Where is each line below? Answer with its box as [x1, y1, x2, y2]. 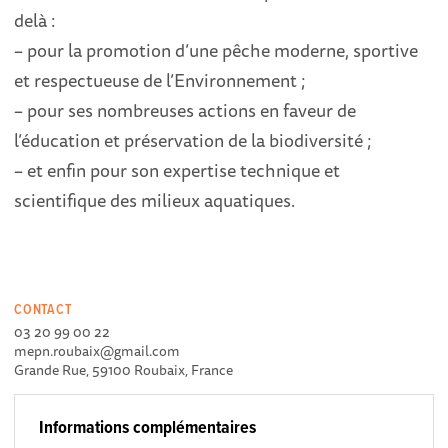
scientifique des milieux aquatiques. [14, 186, 296, 215]
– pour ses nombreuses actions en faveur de [14, 96, 357, 125]
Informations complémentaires [39, 416, 257, 440]
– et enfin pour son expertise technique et [14, 156, 341, 185]
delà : [14, 6, 57, 35]
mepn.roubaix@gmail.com [14, 339, 181, 362]
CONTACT [14, 300, 72, 319]
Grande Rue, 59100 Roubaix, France [14, 358, 234, 381]
